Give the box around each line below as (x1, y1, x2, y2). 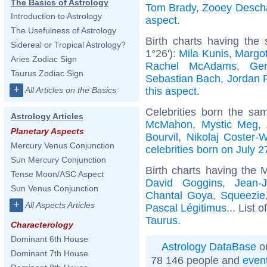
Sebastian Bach (145, 72, 221, 85)
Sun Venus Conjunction (11, 184, 98, 193)
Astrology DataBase (162, 240, 256, 253)
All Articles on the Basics (25, 85, 116, 95)
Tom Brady (145, 1, 197, 14)
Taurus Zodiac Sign (11, 69, 83, 78)
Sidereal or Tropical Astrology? (11, 40, 126, 49)
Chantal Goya (145, 189, 213, 201)
